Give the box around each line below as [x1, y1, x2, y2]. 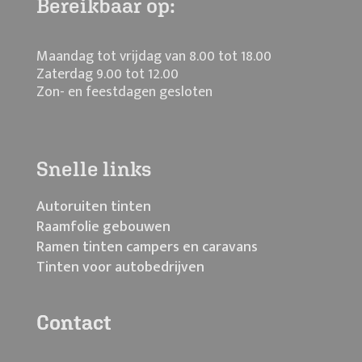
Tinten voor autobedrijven [36, 255, 204, 280]
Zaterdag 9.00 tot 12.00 [36, 62, 179, 87]
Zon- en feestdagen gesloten [36, 80, 213, 105]
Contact [36, 310, 112, 335]
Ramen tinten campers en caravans [36, 235, 258, 260]
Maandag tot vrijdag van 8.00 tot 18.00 [36, 44, 271, 69]
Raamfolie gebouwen [36, 215, 170, 240]
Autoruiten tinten [36, 195, 151, 220]
